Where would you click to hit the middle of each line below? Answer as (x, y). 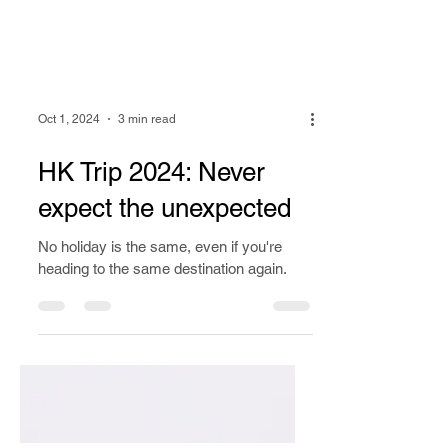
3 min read (147, 154)
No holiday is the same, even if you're (160, 281)
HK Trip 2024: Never (151, 207)
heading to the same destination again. (162, 303)
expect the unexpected (164, 243)
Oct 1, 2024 (69, 154)
